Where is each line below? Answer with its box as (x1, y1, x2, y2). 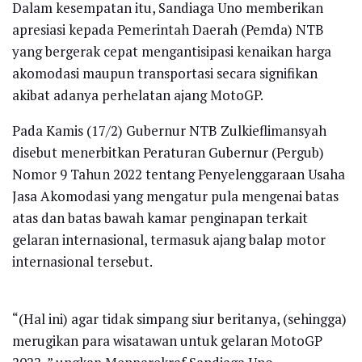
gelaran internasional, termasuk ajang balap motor (12, 229, 326, 249)
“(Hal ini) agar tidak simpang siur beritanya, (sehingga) (12, 309, 347, 328)
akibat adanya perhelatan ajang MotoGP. (12, 85, 263, 104)
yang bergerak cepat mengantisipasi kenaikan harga (12, 41, 331, 61)
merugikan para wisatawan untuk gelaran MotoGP (12, 330, 322, 350)
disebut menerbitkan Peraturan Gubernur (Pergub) (12, 142, 324, 162)
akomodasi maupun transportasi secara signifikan (12, 63, 318, 82)
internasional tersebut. (12, 251, 153, 271)
